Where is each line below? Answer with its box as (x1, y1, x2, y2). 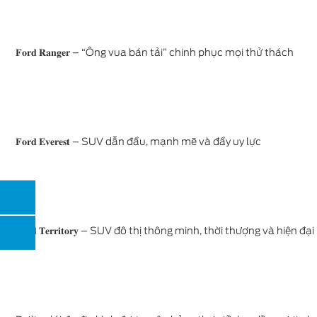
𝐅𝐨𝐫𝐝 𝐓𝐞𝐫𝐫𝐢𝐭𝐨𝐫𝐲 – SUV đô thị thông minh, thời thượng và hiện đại (16, 225, 314, 236)
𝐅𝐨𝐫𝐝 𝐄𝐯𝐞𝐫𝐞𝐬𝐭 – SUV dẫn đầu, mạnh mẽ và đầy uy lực (16, 136, 261, 147)
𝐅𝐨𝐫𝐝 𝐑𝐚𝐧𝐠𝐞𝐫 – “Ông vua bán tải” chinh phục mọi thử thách (16, 47, 294, 58)
